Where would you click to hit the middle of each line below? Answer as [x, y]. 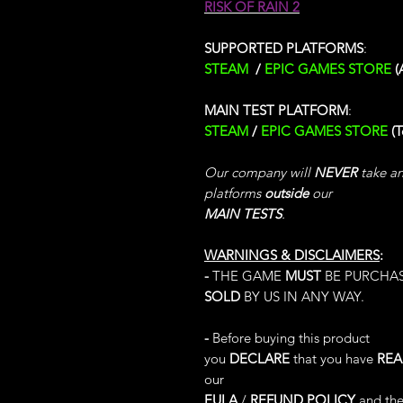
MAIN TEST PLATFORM [276, 110]
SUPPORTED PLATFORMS [284, 48]
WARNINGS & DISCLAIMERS [292, 255]
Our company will [259, 172]
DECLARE [260, 358]
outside [287, 193]
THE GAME [247, 276]
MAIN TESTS [243, 214]
